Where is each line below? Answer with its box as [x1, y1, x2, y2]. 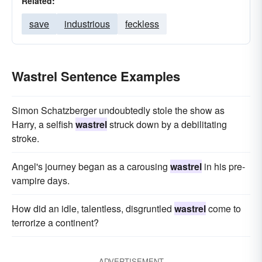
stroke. [12, 132, 39, 145]
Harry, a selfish [12, 118, 75, 131]
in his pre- [202, 160, 245, 173]
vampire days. [12, 174, 70, 187]
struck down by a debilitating [107, 118, 227, 131]
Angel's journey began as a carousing [12, 160, 170, 173]
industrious [64, 17, 110, 30]
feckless [125, 17, 159, 30]
